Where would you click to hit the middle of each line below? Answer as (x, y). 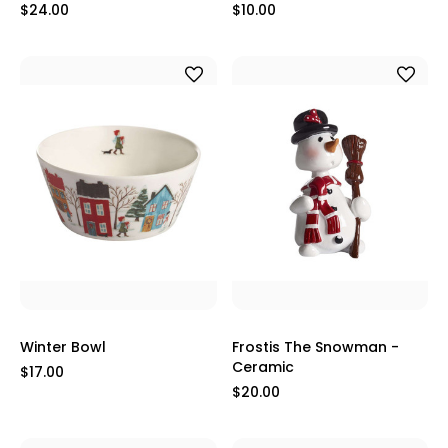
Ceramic (262, 367)
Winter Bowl (63, 347)
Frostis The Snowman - (315, 347)
